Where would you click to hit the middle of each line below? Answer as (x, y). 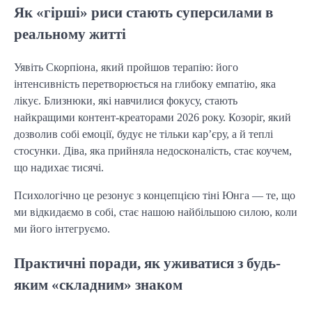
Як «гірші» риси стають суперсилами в (143, 13)
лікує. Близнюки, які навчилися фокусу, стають (126, 101)
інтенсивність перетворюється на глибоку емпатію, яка (145, 84)
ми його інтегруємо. (62, 229)
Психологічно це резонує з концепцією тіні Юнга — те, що (155, 196)
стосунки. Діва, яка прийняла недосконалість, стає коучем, (153, 151)
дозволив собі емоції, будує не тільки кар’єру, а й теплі (143, 134)
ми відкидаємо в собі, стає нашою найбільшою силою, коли (156, 212)
